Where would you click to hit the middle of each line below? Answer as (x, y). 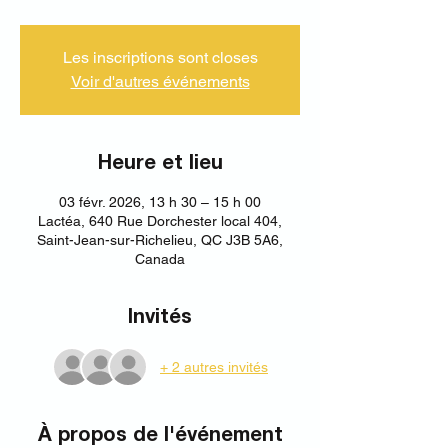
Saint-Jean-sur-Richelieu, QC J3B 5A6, (160, 240)
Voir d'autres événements (160, 81)
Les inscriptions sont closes (160, 57)
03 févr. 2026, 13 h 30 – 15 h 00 (160, 202)
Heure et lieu (160, 164)
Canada (160, 259)
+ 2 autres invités (214, 366)
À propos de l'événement (160, 436)
